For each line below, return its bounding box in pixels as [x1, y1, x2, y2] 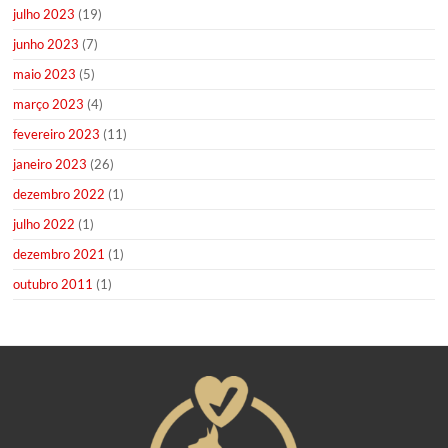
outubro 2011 [13, 276, 94, 293]
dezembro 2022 [13, 186, 106, 203]
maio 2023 [13, 66, 77, 83]
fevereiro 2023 [13, 126, 101, 143]
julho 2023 [13, 6, 76, 23]
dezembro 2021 [13, 246, 106, 263]
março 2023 [13, 96, 85, 113]
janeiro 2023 [13, 156, 88, 173]
